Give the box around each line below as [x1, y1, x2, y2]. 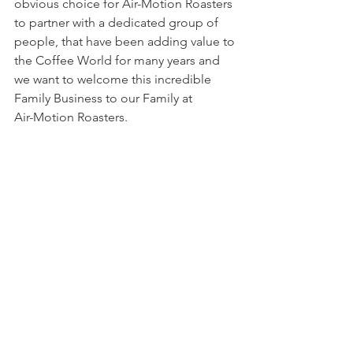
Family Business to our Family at [14, 91, 192, 106]
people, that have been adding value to [14, 34, 238, 50]
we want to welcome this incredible [14, 72, 214, 87]
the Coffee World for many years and [14, 53, 223, 69]
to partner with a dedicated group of [14, 15, 221, 31]
